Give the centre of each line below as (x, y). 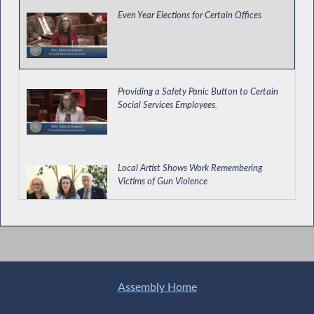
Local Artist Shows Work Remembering (190, 168)
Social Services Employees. (168, 105)
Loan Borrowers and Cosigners (175, 258)
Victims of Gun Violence (163, 181)
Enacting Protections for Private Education (198, 244)
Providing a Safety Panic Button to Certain (198, 91)
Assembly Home (157, 287)
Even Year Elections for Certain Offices (190, 14)
